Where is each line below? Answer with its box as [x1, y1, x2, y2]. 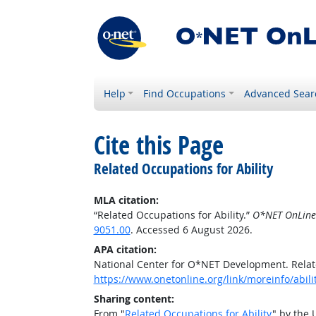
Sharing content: [93, 292, 174, 305]
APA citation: [93, 243, 157, 256]
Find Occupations [143, 87, 226, 100]
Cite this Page [93, 128, 224, 162]
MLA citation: [93, 193, 159, 207]
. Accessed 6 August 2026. [130, 223, 253, 236]
